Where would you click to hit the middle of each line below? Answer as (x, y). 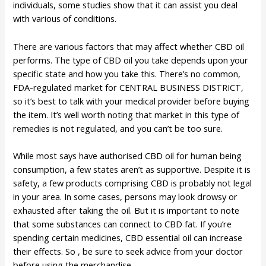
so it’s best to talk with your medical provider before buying (132, 101)
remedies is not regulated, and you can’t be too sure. (118, 128)
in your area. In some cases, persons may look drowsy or (126, 197)
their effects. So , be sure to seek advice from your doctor (128, 251)
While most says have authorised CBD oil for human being (128, 156)
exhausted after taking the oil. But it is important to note (126, 210)
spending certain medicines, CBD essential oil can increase (128, 238)
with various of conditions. (65, 19)
